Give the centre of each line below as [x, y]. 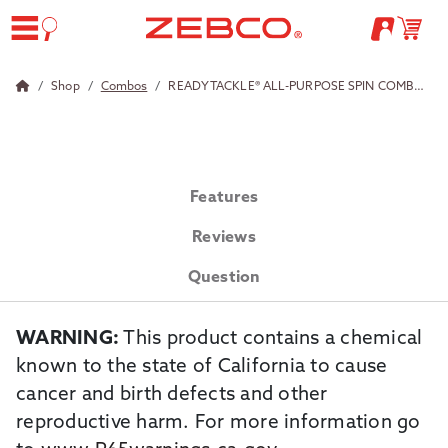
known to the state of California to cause [202, 367]
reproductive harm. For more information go [218, 423]
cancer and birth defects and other [172, 395]
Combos [124, 87]
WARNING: [67, 339]
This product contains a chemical [271, 339]
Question [224, 278]
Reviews [224, 238]
